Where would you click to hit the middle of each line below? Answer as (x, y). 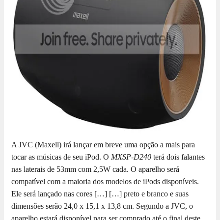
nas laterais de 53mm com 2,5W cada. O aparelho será (95, 169)
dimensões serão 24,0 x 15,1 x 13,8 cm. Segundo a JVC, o (102, 206)
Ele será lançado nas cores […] (59, 194)
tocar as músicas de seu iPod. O (61, 157)
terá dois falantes (178, 157)
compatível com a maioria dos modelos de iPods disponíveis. (105, 182)
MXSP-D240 (131, 157)
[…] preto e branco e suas (148, 194)
